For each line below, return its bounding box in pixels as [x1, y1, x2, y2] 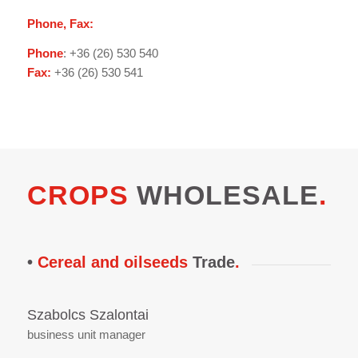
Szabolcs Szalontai [26, 307, 149, 324]
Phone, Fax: [26, 17, 93, 31]
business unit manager [26, 327, 145, 341]
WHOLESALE [128, 179, 319, 210]
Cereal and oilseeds [37, 253, 188, 271]
